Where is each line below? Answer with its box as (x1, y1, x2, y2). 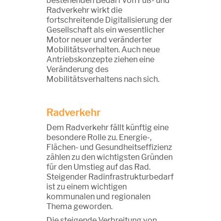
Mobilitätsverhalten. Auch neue (46, 44, 160, 54)
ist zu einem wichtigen (46, 182, 127, 191)
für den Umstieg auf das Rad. (46, 162, 150, 172)
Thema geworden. (46, 201, 112, 211)
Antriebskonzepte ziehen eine (46, 54, 154, 64)
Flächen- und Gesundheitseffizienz (46, 142, 172, 152)
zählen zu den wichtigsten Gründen (46, 152, 173, 162)
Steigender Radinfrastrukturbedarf (46, 172, 174, 182)
